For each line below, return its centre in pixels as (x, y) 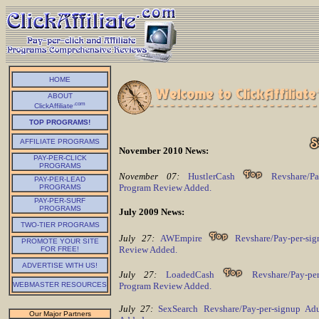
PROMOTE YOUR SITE (60, 241)
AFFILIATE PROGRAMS (60, 141)
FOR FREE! (60, 249)
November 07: (149, 177)
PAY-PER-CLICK (60, 158)
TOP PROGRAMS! (60, 122)
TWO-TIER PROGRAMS (60, 225)
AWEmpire (184, 238)
